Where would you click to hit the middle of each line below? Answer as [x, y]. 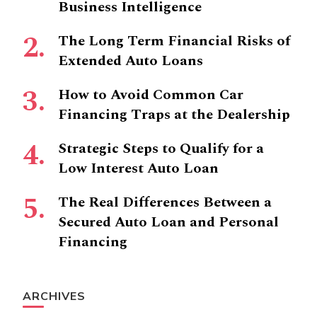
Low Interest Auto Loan [138, 168]
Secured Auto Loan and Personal [168, 222]
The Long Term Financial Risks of [174, 41]
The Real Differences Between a [165, 202]
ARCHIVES [54, 296]
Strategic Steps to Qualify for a [161, 149]
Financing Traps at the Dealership [174, 115]
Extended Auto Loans [131, 61]
